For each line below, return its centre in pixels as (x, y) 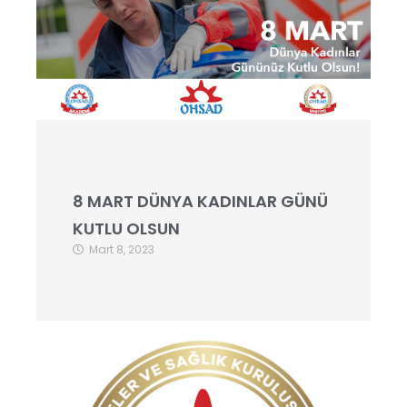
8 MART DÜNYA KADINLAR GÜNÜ (200, 201)
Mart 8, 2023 (122, 249)
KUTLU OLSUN (126, 228)
